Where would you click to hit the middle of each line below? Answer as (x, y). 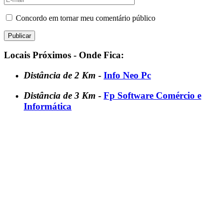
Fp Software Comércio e (152, 95)
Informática (48, 106)
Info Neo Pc (127, 75)
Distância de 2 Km (61, 75)
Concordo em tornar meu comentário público (86, 18)
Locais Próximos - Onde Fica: (64, 55)
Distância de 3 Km (61, 95)
